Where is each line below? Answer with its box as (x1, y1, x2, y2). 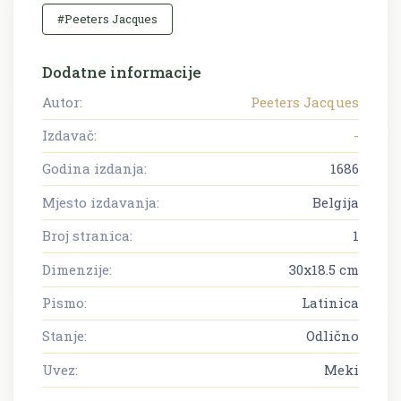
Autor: (42, 92, 82, 111)
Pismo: (42, 294, 87, 312)
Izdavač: (42, 126, 97, 145)
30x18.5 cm (289, 260, 359, 278)
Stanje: (42, 327, 87, 346)
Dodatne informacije (42, 61, 201, 82)
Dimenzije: (42, 260, 112, 278)
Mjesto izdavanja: (42, 192, 159, 211)
